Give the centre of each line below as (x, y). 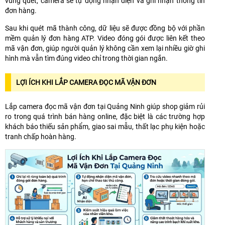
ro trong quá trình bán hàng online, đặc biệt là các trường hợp (105, 116)
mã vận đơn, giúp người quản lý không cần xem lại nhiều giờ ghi (105, 48)
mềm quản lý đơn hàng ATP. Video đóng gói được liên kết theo (105, 38)
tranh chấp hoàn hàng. (41, 136)
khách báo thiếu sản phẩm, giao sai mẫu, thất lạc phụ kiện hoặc (105, 126)
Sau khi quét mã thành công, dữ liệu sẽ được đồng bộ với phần (105, 28)
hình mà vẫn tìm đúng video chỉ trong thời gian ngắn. (86, 58)
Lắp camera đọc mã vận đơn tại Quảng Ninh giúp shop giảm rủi (105, 106)
